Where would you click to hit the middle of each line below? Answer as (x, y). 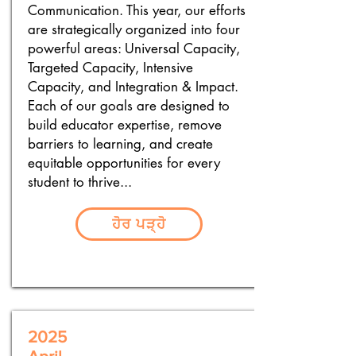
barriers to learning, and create (120, 144)
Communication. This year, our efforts (137, 10)
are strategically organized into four (134, 29)
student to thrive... (80, 182)
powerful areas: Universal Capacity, (134, 48)
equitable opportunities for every (124, 163)
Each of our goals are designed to (129, 106)
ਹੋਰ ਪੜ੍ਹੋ (139, 224)
